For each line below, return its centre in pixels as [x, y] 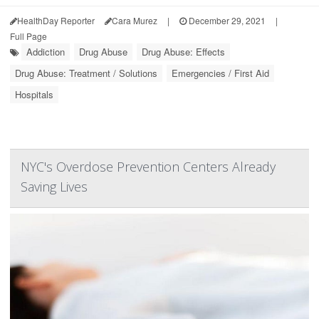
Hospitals [34, 95]
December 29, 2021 [226, 21]
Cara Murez [135, 21]
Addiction [46, 52]
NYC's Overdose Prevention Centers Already [148, 167]
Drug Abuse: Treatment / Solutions [86, 73]
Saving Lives [54, 187]
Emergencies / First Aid [220, 73]
